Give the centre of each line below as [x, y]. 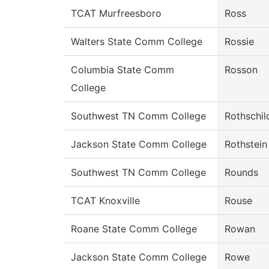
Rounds [241, 173]
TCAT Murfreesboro [116, 14]
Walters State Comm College [137, 42]
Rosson [241, 70]
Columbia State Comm [122, 70]
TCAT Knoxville [105, 201]
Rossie [239, 42]
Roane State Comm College [134, 229]
